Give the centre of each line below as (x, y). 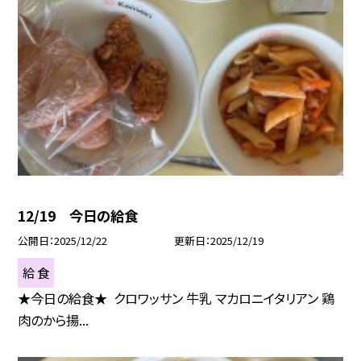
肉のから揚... (54, 320)
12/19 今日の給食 (78, 215)
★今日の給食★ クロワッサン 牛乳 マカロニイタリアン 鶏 (176, 298)
